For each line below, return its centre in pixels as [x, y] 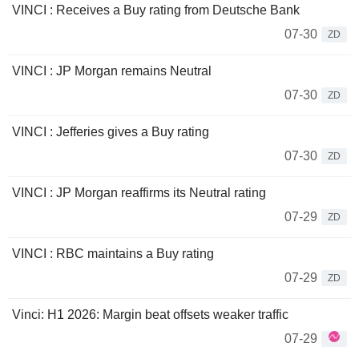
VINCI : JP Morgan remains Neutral [112, 71]
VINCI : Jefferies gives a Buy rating [111, 132]
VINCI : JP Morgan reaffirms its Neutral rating [139, 193]
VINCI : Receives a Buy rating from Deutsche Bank [156, 10]
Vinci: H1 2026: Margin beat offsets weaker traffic [150, 315]
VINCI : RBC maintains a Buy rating [113, 254]
